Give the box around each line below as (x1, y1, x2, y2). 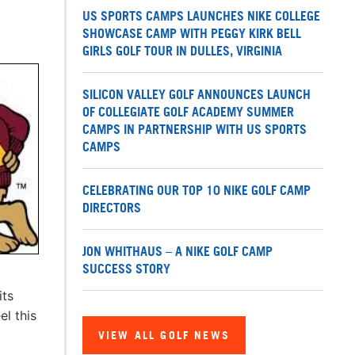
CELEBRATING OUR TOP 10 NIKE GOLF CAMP (82, 182, 311, 199)
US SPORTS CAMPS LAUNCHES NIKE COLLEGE (82, 8, 320, 25)
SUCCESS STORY (82, 261, 170, 277)
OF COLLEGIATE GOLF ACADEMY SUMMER (82, 104, 294, 120)
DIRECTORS (82, 200, 141, 216)
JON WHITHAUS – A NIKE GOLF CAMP (82, 243, 273, 260)
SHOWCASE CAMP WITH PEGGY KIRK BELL (82, 25, 301, 42)
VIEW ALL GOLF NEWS (98, 328, 230, 342)
